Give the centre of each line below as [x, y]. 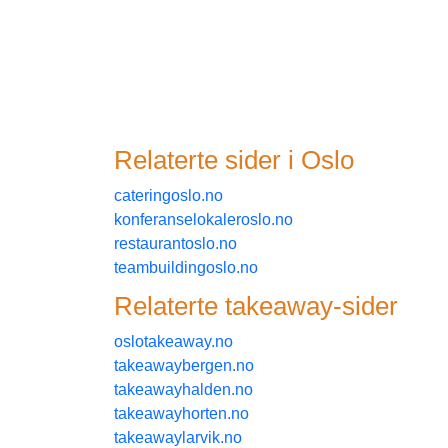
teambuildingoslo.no [186, 267]
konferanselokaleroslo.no [203, 219]
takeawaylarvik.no [178, 437]
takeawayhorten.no [181, 413]
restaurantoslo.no [175, 243]
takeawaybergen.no [184, 365]
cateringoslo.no [168, 195]
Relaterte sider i [207, 159]
